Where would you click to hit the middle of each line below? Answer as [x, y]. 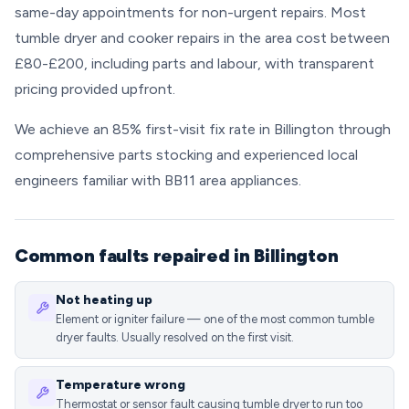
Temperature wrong [121, 385]
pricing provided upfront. [95, 89]
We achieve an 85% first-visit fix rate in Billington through [203, 129]
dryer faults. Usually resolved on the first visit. [175, 337]
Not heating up [104, 300]
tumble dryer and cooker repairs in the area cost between [202, 38]
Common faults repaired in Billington [177, 256]
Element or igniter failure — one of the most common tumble [215, 319]
